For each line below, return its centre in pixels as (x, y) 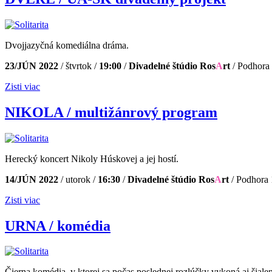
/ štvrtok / (77, 66)
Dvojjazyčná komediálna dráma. (67, 45)
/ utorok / (77, 179)
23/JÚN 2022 (32, 66)
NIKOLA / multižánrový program (111, 112)
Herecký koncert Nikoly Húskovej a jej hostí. (92, 158)
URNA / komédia (58, 226)
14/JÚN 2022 (32, 179)
